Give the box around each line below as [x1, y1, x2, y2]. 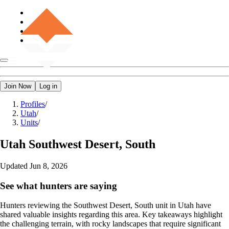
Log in [39, 82, 57, 90]
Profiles [20, 100, 45, 108]
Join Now [4, 82, 31, 90]
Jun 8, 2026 [30, 161, 67, 170]
